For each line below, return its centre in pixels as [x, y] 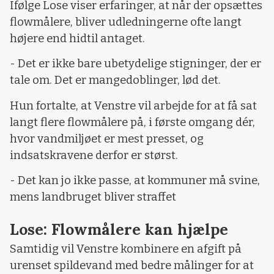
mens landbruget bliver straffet [93, 197]
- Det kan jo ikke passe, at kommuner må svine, [135, 181]
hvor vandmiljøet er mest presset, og [107, 139]
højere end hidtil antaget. [77, 38]
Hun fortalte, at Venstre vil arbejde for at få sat [133, 106]
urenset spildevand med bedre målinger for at [132, 266]
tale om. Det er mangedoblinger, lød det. [115, 80]
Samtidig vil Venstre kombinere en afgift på [126, 249]
